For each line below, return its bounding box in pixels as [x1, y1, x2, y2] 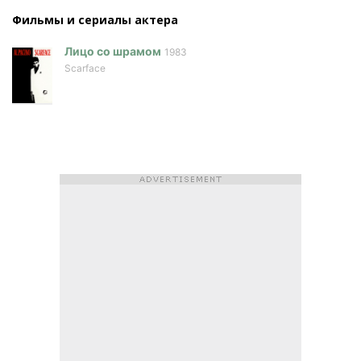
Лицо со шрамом [64, 44, 161, 58]
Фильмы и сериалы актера [12, 11, 178, 27]
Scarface [64, 61, 106, 74]
